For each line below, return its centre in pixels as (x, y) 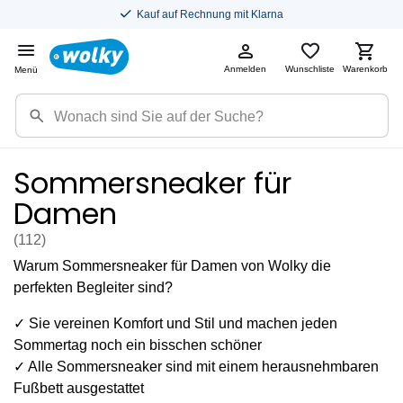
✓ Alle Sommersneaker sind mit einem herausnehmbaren (196, 367)
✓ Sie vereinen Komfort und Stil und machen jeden (175, 323)
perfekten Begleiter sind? (93, 287)
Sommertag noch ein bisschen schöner (138, 345)
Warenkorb (365, 68)
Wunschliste (310, 68)
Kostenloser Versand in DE (292, 14)
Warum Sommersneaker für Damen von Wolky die (172, 266)
